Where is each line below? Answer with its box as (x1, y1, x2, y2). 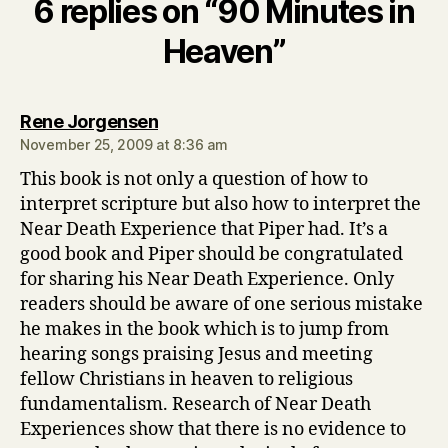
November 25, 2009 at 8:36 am (20, 136, 228, 153)
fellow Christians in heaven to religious (20, 368, 353, 391)
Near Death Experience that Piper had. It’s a (20, 218, 388, 241)
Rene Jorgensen (20, 111, 158, 132)
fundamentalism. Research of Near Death (20, 393, 371, 416)
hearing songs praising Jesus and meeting (20, 343, 373, 366)
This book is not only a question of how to (20, 168, 368, 191)
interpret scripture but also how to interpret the (20, 193, 421, 216)
